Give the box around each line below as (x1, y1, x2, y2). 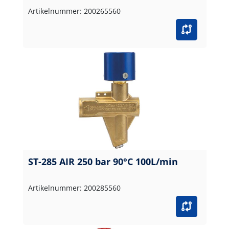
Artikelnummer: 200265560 (28, 6, 121, 16)
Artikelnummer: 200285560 (28, 182, 121, 193)
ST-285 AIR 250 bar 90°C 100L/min (28, 155, 178, 168)
